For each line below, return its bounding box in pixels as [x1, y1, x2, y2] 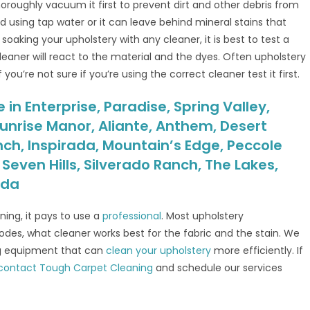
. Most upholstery [161, 209, 244, 223]
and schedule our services [153, 261, 283, 275]
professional [102, 209, 162, 223]
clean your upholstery [106, 244, 212, 257]
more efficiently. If [211, 244, 304, 257]
